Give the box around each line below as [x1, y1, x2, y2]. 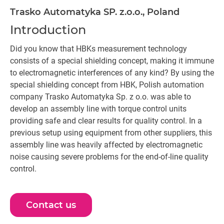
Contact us [26, 199, 76, 210]
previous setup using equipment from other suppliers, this [10, 128, 212, 137]
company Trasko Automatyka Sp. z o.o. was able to [10, 92, 191, 101]
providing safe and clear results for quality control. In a [10, 116, 202, 125]
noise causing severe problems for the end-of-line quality [10, 152, 208, 161]
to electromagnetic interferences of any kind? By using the [10, 68, 214, 77]
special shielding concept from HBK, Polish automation [10, 80, 204, 89]
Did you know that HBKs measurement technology [10, 44, 187, 53]
